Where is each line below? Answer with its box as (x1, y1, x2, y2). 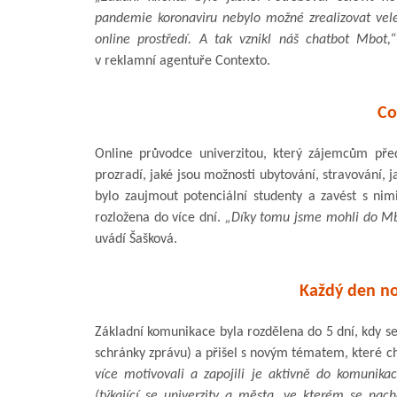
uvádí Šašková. (95, 231, 177, 246)
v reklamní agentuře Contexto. (95, 53, 270, 68)
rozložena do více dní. (95, 210, 225, 225)
